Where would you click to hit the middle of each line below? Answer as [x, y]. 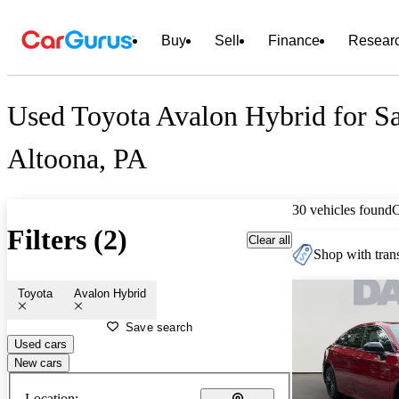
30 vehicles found [342, 209]
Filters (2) [67, 240]
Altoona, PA [77, 159]
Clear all [269, 240]
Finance [294, 41]
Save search [159, 327]
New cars [38, 362]
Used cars [41, 344]
